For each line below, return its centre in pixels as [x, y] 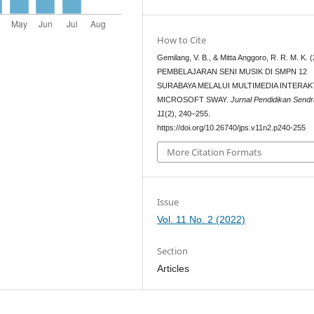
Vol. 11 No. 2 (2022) [202, 220]
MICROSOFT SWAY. [194, 99]
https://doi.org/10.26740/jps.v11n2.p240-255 [232, 127]
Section [173, 251]
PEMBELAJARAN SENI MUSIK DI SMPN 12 [232, 71]
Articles [173, 269]
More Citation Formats [214, 152]
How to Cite [182, 40]
